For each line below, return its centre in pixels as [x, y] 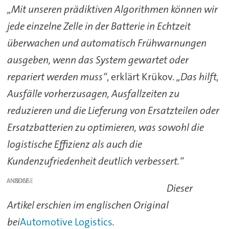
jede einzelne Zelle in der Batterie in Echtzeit [99, 26]
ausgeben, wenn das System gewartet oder [98, 60]
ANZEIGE [18, 181]
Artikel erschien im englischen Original [88, 205]
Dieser [180, 188]
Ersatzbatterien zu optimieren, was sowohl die [105, 127]
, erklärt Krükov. [141, 76]
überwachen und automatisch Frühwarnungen [107, 43]
